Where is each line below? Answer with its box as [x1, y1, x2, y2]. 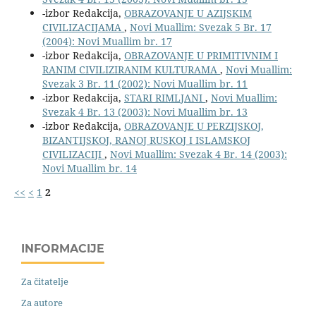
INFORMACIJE [21, 242, 104, 256]
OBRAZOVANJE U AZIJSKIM [123, 6, 252, 20]
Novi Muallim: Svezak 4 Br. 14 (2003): [109, 147, 287, 162]
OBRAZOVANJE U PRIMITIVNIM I [123, 49, 278, 63]
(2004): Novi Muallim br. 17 [42, 35, 172, 49]
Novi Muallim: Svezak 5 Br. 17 [129, 20, 272, 35]
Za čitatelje [21, 275, 68, 288]
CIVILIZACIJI [42, 147, 104, 162]
